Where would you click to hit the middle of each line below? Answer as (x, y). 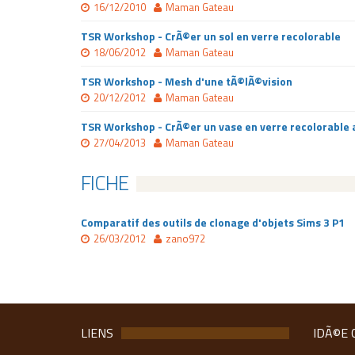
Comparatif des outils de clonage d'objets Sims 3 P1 (213, 222)
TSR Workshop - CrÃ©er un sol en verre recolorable (211, 36)
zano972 (185, 239)
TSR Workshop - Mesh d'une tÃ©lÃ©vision (187, 81)
